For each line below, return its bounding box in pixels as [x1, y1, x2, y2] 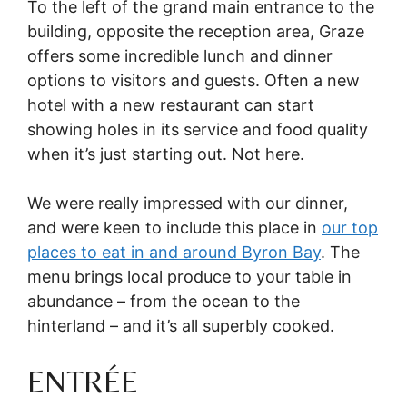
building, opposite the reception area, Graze [27, 22, 364, 42]
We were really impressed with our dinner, [27, 194, 348, 213]
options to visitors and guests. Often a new [27, 71, 360, 91]
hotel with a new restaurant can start [27, 95, 314, 115]
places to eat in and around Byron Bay [27, 243, 321, 263]
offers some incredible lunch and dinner [27, 46, 333, 66]
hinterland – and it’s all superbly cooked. [27, 316, 334, 336]
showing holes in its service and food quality [27, 120, 368, 140]
